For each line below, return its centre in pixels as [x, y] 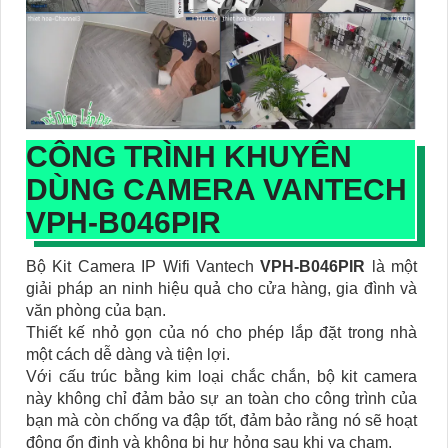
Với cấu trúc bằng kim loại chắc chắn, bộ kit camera [221, 377]
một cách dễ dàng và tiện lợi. [128, 355]
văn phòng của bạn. [96, 311]
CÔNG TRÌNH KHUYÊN [189, 157]
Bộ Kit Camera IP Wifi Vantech [143, 267]
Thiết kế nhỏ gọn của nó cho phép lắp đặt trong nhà [221, 333]
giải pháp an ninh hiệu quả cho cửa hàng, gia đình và [221, 289]
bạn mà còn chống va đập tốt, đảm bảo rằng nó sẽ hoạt [221, 421]
